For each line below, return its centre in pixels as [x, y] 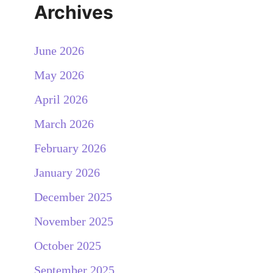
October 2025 [68, 245]
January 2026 [67, 172]
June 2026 [59, 50]
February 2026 [70, 148]
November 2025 [74, 221]
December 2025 [73, 197]
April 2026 [61, 99]
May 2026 [59, 75]
